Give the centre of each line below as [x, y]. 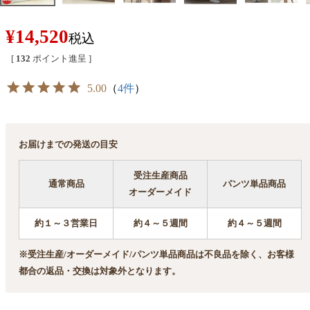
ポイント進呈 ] [62, 58]
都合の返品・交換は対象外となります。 [100, 271]
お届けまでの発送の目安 [69, 145]
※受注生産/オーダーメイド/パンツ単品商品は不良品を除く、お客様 [157, 255]
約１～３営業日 [66, 224]
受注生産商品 [160, 176]
